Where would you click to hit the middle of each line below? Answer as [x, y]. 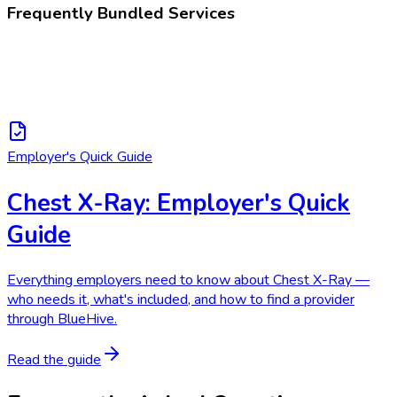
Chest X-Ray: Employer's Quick [179, 202]
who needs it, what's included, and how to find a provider [181, 299]
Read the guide [54, 359]
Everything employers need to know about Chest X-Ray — [188, 280]
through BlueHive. [62, 319]
